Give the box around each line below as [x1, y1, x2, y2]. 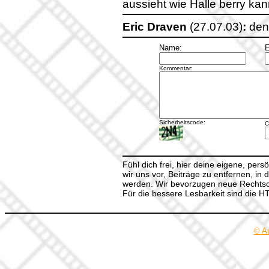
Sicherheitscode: [159, 119, 205, 125]
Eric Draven [122, 20, 187, 33]
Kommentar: [159, 65, 193, 71]
